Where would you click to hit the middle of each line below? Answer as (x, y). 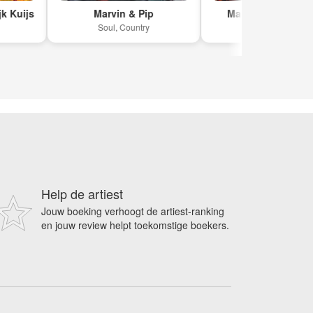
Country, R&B (258, 27)
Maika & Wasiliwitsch (257, 13)
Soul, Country (104, 27)
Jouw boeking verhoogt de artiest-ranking (133, 211)
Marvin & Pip (104, 13)
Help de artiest (82, 193)
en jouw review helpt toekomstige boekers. (135, 225)
